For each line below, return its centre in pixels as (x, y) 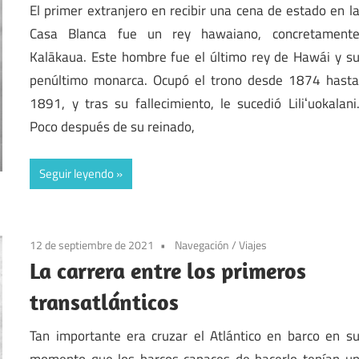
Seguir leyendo (77, 174)
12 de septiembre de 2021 (92, 245)
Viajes (253, 245)
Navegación (202, 245)
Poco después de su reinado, (113, 126)
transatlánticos (105, 302)
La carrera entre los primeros (168, 271)
